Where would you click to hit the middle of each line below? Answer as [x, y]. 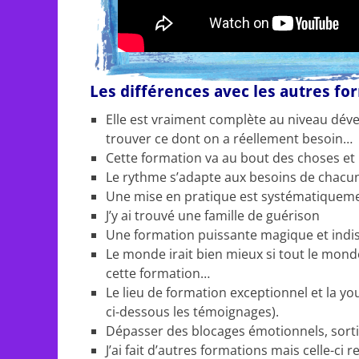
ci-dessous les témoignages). [192, 312]
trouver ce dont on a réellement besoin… [229, 139]
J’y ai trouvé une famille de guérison [213, 216]
